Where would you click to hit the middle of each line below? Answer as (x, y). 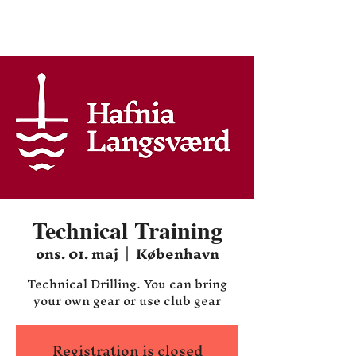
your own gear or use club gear (127, 300)
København (177, 254)
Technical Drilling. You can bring (127, 284)
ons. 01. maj (77, 254)
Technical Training (127, 230)
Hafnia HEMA (126, 31)
